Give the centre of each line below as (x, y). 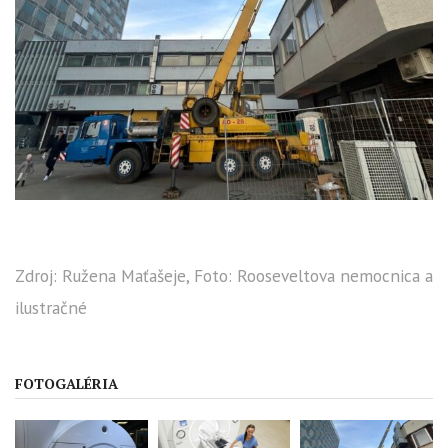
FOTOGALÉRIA (66, 383)
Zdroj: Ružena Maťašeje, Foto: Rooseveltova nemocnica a (224, 275)
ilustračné (51, 307)
